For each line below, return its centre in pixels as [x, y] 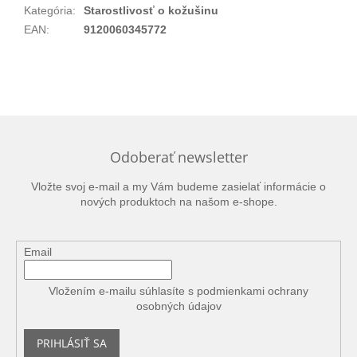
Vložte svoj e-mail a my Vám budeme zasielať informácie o [178, 186]
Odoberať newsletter [178, 157]
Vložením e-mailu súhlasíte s [123, 291]
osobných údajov [178, 306]
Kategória [48, 10]
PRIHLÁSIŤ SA [71, 343]
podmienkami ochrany [253, 291]
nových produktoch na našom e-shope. [178, 201]
